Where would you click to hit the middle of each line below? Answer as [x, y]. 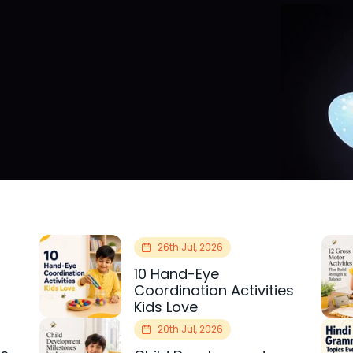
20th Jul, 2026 [191, 329]
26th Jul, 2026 [191, 247]
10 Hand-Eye [177, 274]
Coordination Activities [214, 291]
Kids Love [166, 307]
